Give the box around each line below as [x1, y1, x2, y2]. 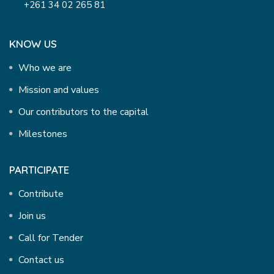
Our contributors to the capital [18, 105, 149, 119]
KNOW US [9, 37, 57, 50]
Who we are [18, 61, 72, 75]
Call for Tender [18, 231, 83, 245]
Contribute [18, 187, 64, 201]
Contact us [18, 253, 64, 267]
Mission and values [18, 83, 99, 97]
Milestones [18, 127, 67, 141]
